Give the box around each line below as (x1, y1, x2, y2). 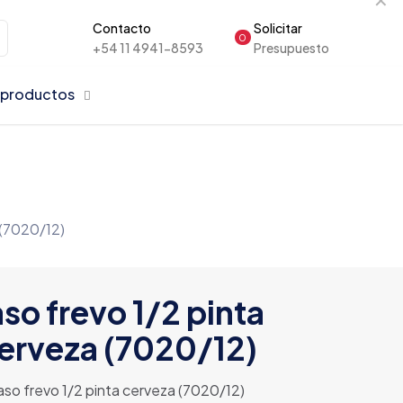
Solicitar (253, 20, 302, 36)
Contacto (92, 20, 151, 36)
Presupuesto (253, 40, 329, 56)
